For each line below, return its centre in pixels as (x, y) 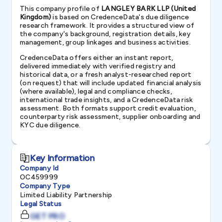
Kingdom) (35, 17)
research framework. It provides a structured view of (107, 26)
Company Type (45, 186)
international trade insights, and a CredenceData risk (107, 100)
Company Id (39, 168)
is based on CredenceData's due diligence (120, 17)
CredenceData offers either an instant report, (97, 58)
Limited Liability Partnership (66, 195)
